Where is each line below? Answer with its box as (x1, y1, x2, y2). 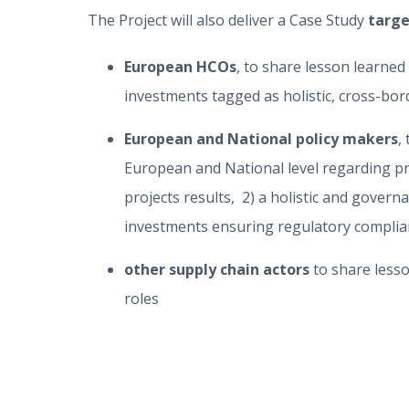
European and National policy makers (124, 128, 398, 149)
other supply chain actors (124, 258, 313, 279)
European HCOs (124, 56, 236, 77)
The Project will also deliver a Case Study (88, 9, 368, 30)
